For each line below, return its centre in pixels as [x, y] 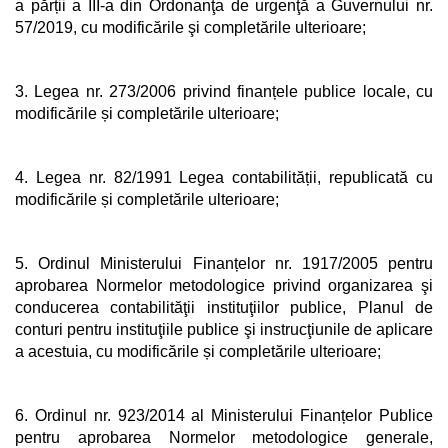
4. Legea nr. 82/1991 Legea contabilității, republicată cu [224, 177]
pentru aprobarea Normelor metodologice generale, [224, 437]
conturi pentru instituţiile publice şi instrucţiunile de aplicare [224, 329]
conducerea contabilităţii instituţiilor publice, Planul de [224, 307]
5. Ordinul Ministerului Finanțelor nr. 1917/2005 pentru [224, 263]
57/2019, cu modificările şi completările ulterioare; [190, 27]
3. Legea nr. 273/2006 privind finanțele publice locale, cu [224, 91]
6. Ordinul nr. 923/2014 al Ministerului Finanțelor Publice [224, 415]
